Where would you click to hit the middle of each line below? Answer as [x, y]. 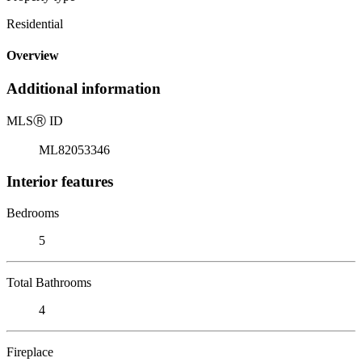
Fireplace [30, 351]
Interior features [60, 181]
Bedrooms [33, 213]
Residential [35, 23]
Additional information [84, 89]
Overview [33, 56]
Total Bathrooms [49, 282]
